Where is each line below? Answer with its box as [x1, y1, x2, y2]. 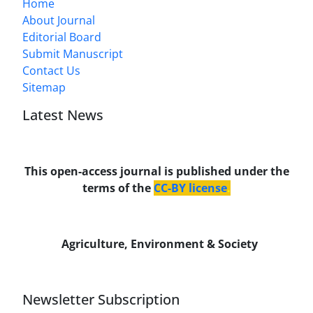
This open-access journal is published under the [24, 163, 289, 180]
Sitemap [22, 80, 66, 96]
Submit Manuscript [22, 46, 123, 62]
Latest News [22, 105, 103, 125]
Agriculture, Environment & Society [55, 236, 258, 252]
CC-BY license [154, 180, 227, 196]
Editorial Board [22, 29, 101, 45]
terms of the [82, 180, 154, 196]
